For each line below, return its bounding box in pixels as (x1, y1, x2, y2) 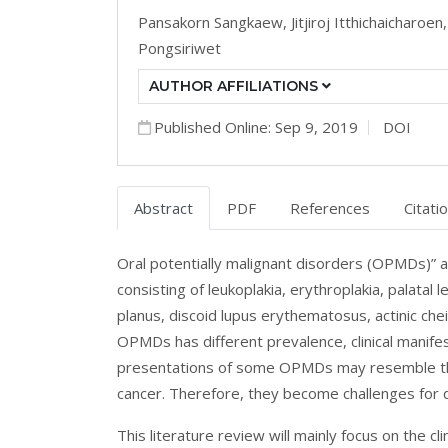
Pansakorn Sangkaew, (138, 12, 291, 32)
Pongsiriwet (138, 38, 221, 58)
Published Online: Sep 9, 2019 (154, 117, 358, 137)
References (290, 198, 370, 218)
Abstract (134, 198, 193, 218)
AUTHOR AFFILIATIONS (149, 77, 322, 95)
